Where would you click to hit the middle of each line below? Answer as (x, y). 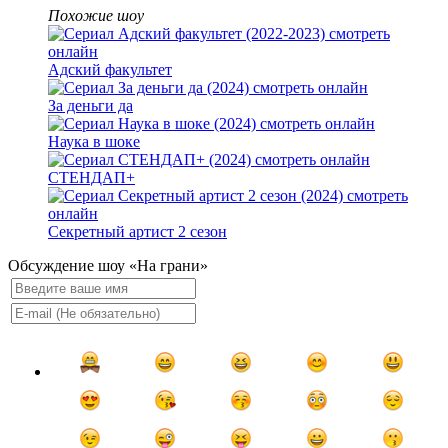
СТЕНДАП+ (91, 178)
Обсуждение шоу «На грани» (108, 266)
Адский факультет (110, 70)
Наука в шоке (94, 142)
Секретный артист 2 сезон (137, 232)
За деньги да (90, 106)
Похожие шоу (96, 16)
